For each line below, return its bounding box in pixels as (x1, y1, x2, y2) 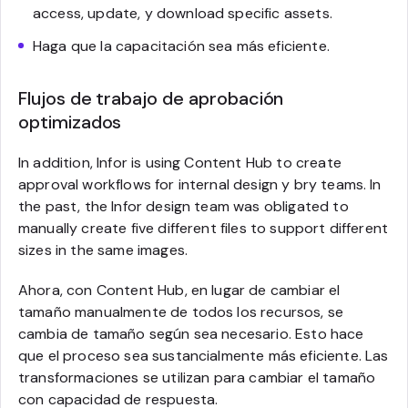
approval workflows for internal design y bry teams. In (18, 175, 382, 194)
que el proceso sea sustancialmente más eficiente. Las (18, 346, 389, 365)
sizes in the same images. (18, 240, 189, 260)
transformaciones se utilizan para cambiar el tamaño (18, 368, 376, 387)
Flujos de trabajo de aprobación (18, 87, 284, 110)
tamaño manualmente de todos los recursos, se (18, 302, 344, 321)
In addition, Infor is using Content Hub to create (18, 153, 342, 172)
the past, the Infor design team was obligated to (18, 197, 349, 216)
